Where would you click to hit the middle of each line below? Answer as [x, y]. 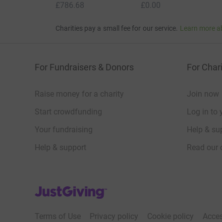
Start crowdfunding [68, 111]
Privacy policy [114, 216]
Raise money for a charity [79, 94]
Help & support [60, 147]
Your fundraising [64, 129]
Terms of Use [58, 216]
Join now [203, 94]
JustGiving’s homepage [75, 188]
